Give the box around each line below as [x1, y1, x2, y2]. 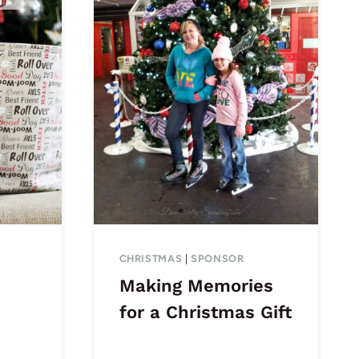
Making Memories [119, 276, 273, 296]
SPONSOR [191, 252, 244, 265]
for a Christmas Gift [119, 302, 292, 323]
